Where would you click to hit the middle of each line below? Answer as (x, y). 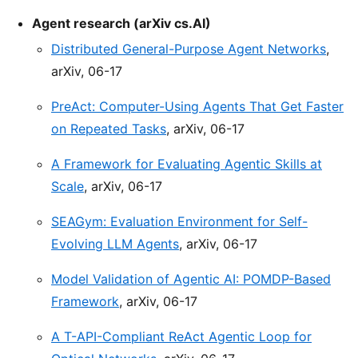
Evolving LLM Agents (115, 244)
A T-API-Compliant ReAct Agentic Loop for (181, 337)
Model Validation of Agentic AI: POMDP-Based (191, 279)
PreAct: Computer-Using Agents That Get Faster (197, 107)
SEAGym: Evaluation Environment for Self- (179, 222)
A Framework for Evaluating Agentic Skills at (187, 164)
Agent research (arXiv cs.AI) (121, 24)
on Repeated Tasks (109, 129)
